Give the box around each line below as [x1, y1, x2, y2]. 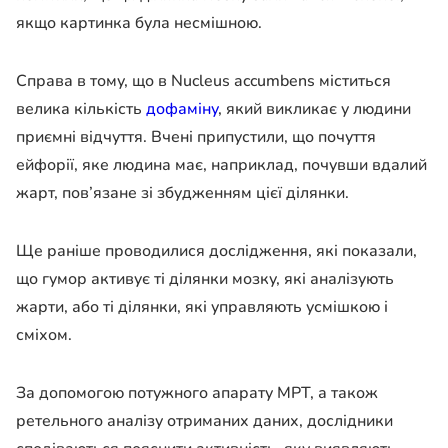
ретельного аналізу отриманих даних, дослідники [16, 409, 393, 432]
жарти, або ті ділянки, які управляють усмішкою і [16, 295, 388, 318]
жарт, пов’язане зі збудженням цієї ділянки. [16, 181, 349, 204]
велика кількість [16, 97, 142, 120]
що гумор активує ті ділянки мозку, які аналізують [16, 267, 394, 290]
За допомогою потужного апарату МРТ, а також [16, 381, 378, 404]
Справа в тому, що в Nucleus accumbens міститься [16, 69, 391, 92]
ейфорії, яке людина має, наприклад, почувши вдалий [16, 153, 427, 176]
